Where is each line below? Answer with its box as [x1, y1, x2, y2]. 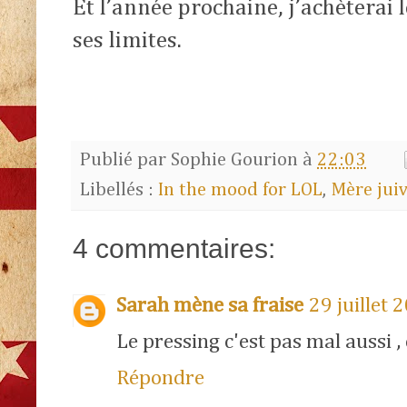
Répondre [116, 368, 204, 390]
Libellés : [80, 181, 158, 201]
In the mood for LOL [158, 181, 323, 201]
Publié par [80, 150, 171, 170]
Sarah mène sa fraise [116, 295, 303, 317]
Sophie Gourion [171, 150, 298, 170]
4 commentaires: [73, 233, 275, 264]
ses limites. [73, 28, 182, 53]
